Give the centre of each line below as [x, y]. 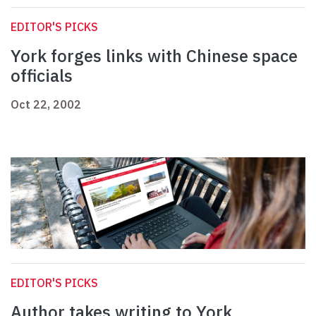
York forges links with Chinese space [154, 56]
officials [42, 76]
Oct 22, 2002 [46, 105]
